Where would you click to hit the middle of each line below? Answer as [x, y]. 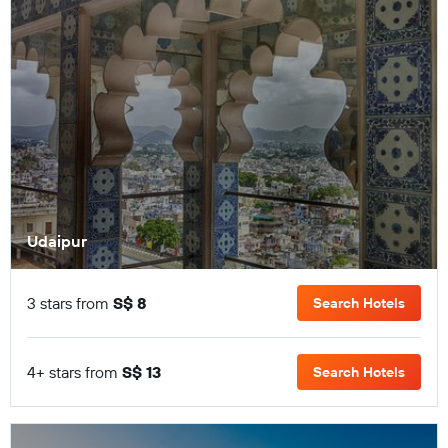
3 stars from [70, 302]
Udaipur [57, 240]
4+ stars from [74, 371]
